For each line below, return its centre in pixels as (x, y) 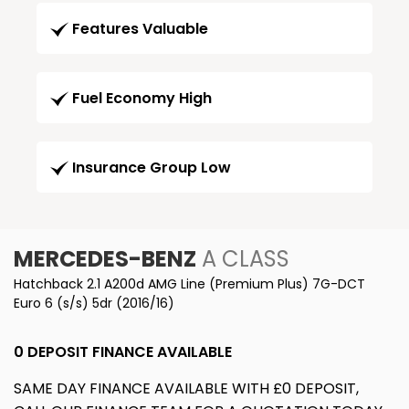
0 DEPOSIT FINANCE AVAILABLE (123, 352)
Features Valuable (140, 29)
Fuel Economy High (142, 99)
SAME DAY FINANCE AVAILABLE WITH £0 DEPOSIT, (186, 389)
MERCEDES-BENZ (105, 259)
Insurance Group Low (152, 168)
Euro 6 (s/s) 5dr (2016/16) (94, 304)
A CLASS (243, 259)
